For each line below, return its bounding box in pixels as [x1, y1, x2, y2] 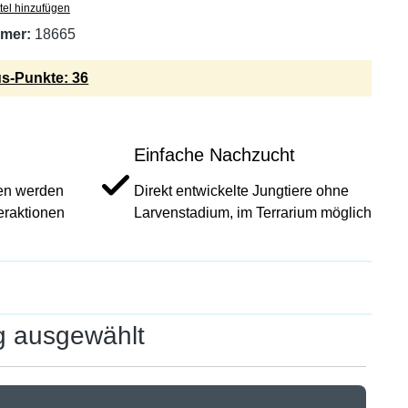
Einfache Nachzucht [134, 145, 295, 165]
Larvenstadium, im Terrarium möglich [134, 205, 372, 220]
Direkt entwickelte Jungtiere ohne [134, 183, 349, 199]
